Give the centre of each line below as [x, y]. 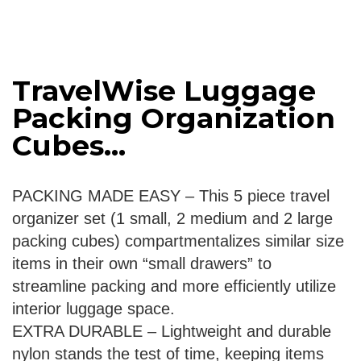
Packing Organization [174, 118]
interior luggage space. [93, 309]
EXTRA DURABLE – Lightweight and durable [172, 332]
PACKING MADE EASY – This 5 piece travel [171, 196]
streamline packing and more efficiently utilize [174, 286]
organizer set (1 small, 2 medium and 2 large [172, 219]
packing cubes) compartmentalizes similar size [178, 241]
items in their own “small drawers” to [142, 264]
